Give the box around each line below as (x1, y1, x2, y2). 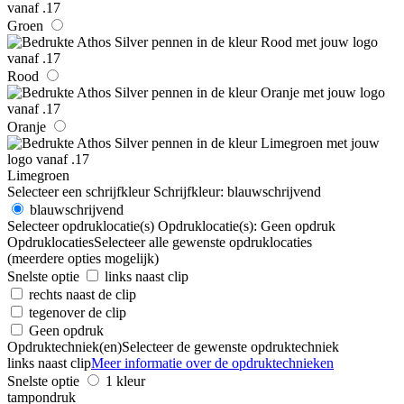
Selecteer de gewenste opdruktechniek (122, 338, 339, 354)
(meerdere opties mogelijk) (7, 250, 159, 266)
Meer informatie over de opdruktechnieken (91, 354, 334, 371)
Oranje (7, 118, 46, 134)
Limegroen (7, 167, 69, 183)
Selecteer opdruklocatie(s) (7, 217, 154, 234)
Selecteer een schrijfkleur (7, 183, 150, 199)
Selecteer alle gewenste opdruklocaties (94, 234, 312, 250)
